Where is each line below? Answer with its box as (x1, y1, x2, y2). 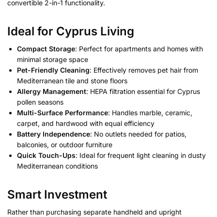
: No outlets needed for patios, (90, 129, 186, 138)
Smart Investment (7, 187, 107, 201)
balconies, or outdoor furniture (17, 140, 112, 149)
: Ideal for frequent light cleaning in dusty (76, 151, 206, 159)
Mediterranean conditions (17, 161, 98, 170)
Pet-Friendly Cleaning (17, 65, 90, 74)
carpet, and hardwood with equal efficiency (17, 119, 155, 127)
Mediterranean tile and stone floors (17, 76, 127, 85)
